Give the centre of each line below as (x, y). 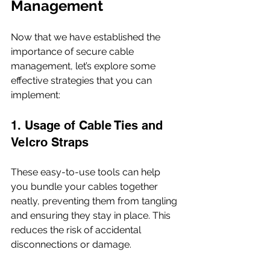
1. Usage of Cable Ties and (89, 125)
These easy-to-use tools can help (87, 172)
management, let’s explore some (84, 66)
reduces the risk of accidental (77, 230)
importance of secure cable (74, 51)
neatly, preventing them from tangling (95, 201)
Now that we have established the (87, 37)
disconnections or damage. (71, 244)
